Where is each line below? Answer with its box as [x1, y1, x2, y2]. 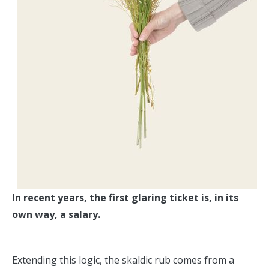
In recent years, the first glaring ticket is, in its [12, 191, 238, 204]
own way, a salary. [12, 208, 100, 221]
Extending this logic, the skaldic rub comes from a [12, 253, 234, 267]
